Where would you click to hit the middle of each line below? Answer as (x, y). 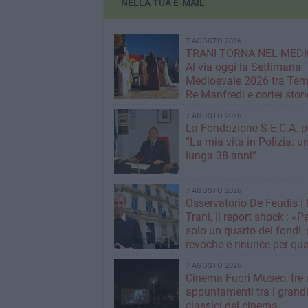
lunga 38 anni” (221, 156)
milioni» (205, 258)
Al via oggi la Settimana (243, 67)
